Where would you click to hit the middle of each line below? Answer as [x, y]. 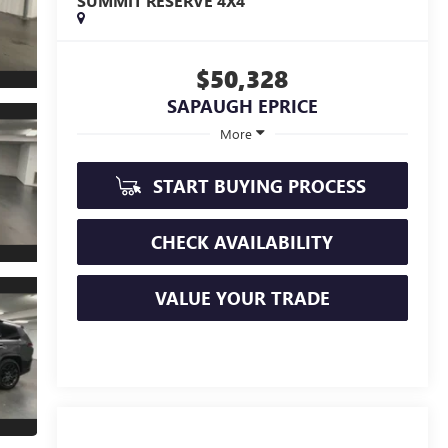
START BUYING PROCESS [257, 186]
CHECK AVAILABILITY [242, 242]
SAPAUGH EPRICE [242, 106]
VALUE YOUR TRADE [242, 298]
